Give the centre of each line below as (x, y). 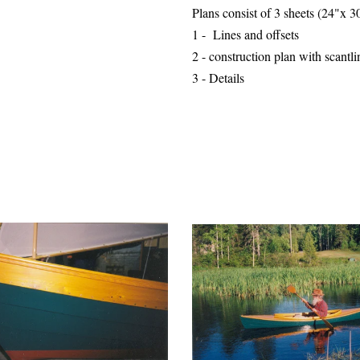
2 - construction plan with (258, 56)
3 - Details (218, 78)
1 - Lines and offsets (245, 34)
